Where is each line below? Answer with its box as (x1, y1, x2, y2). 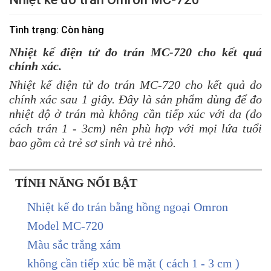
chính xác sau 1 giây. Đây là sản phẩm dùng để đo (9, 92, 262, 106)
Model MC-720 (27, 218, 103, 232)
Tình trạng (9, 24, 56, 36)
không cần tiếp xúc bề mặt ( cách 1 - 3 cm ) (27, 256, 240, 270)
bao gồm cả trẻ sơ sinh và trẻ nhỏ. (9, 135, 176, 149)
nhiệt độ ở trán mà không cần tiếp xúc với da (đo (9, 106, 262, 120)
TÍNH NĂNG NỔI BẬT (15, 175, 137, 189)
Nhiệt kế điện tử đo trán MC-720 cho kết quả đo (9, 77, 262, 91)
